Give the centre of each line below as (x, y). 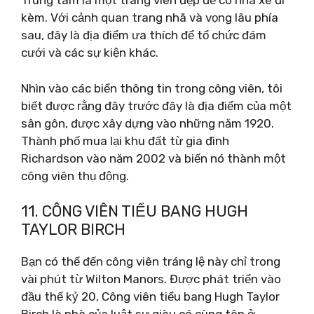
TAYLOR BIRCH (73, 230)
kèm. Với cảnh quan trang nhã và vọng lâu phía (150, 18)
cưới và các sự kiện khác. (90, 53)
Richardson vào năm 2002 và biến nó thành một (153, 158)
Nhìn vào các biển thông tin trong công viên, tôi (152, 88)
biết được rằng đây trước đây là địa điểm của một (156, 105)
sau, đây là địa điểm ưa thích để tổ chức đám (144, 35)
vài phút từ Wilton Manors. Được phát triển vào (151, 279)
